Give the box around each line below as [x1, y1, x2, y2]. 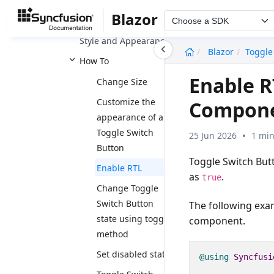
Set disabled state [97, 248, 170, 260]
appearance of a [97, 111, 163, 123]
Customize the [97, 96, 155, 108]
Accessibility [80, 15, 130, 26]
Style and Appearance [80, 35, 169, 46]
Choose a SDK [172, 15, 229, 26]
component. [189, 213, 246, 228]
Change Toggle [97, 182, 158, 194]
